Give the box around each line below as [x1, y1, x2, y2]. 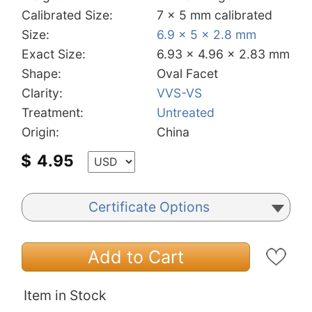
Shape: [22, 65, 61, 81]
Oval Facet [157, 65, 218, 81]
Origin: [22, 124, 59, 139]
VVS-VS [157, 85, 202, 100]
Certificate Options [88, 198, 210, 215]
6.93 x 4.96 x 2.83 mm [157, 46, 290, 61]
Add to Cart [88, 246, 185, 267]
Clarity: [22, 85, 63, 100]
